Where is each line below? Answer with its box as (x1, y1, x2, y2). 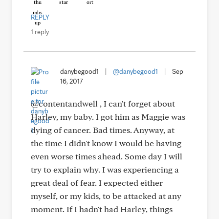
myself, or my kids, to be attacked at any (31, 190, 181, 201)
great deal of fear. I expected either (31, 177, 163, 188)
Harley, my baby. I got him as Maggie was (31, 111, 185, 122)
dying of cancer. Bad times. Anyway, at (31, 124, 175, 135)
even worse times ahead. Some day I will (31, 151, 182, 161)
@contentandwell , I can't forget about (31, 98, 175, 109)
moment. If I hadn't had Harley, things (31, 203, 173, 214)
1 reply (31, 27, 49, 36)
